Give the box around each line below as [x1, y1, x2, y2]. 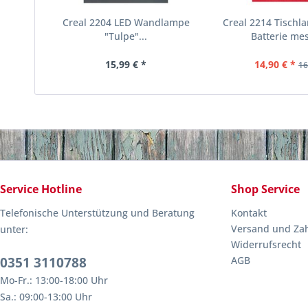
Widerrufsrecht [231, 238, 301, 251]
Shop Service [231, 181, 300, 197]
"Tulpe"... [104, 30, 148, 43]
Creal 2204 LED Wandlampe [62, 16, 190, 29]
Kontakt [231, 206, 267, 219]
